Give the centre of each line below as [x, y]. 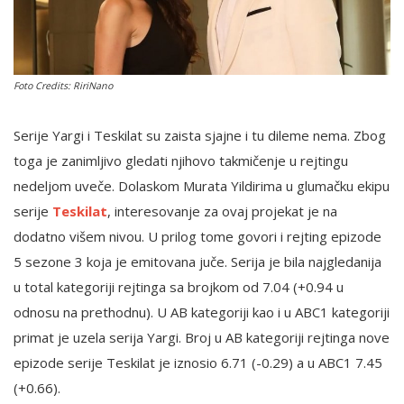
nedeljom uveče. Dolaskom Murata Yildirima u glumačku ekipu [202, 186]
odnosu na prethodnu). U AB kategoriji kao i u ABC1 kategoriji [202, 312]
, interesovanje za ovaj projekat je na [222, 211]
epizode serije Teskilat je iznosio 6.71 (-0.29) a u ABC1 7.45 [198, 363]
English [40, 60]
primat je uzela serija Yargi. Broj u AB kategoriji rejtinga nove [202, 338]
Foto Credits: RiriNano [63, 86]
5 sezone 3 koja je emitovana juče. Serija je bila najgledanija [197, 262]
